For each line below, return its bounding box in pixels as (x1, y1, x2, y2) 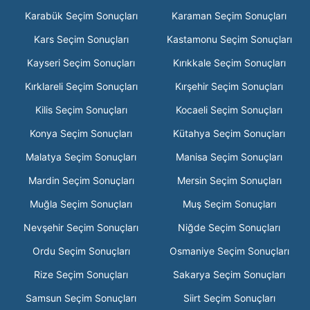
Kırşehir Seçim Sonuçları (175, 80, 283, 92)
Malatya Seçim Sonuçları (26, 151, 136, 163)
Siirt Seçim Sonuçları (183, 292, 275, 304)
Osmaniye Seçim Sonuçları (169, 245, 289, 257)
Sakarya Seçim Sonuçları (173, 268, 285, 280)
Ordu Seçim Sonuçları (32, 245, 130, 257)
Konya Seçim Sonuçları (30, 127, 132, 139)
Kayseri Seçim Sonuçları (27, 57, 135, 69)
